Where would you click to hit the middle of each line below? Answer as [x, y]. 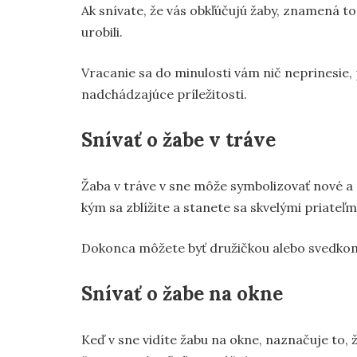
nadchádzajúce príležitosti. [164, 94]
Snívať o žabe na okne [182, 294]
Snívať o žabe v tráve [178, 140]
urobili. [102, 32]
